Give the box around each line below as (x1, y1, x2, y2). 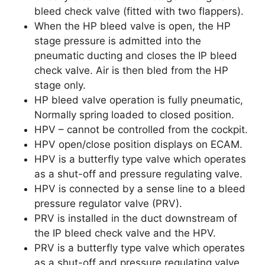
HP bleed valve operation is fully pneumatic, (34, 94, 243, 106)
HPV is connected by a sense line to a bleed (34, 183, 245, 195)
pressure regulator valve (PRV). (34, 198, 182, 210)
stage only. (34, 79, 86, 92)
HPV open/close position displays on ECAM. (34, 138, 243, 151)
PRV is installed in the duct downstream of (34, 212, 237, 225)
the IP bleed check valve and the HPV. (34, 227, 216, 240)
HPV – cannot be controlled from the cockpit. (34, 124, 248, 136)
